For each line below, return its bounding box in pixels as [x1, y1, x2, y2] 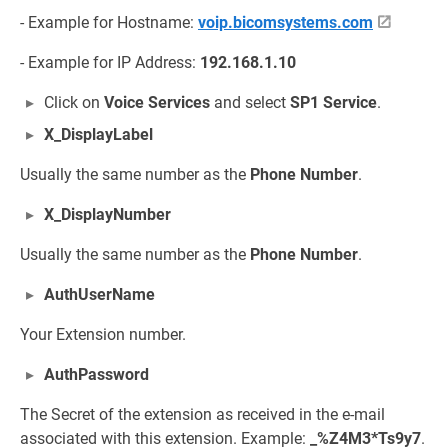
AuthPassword [44, 365, 149, 385]
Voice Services [104, 93, 210, 113]
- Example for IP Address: [20, 53, 200, 73]
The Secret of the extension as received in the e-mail [20, 405, 385, 425]
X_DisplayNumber [44, 205, 171, 225]
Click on [44, 93, 104, 113]
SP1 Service [290, 93, 377, 113]
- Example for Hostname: [20, 13, 198, 33]
